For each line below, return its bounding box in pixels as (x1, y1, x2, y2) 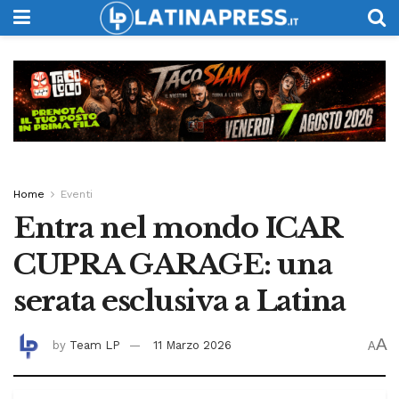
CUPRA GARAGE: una (13, 246, 332, 282)
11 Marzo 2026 (153, 338, 232, 353)
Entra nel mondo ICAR (13, 209, 341, 246)
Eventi (61, 187, 93, 200)
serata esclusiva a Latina (13, 282, 346, 319)
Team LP (69, 338, 120, 353)
